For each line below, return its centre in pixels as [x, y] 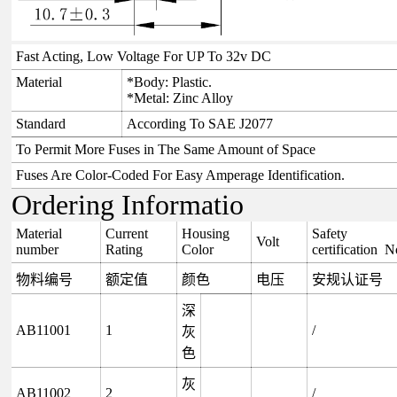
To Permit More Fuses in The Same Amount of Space [165, 149]
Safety [329, 233]
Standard [40, 123]
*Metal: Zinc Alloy [179, 97]
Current [126, 233]
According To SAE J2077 [199, 123]
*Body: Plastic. [169, 82]
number [37, 249]
